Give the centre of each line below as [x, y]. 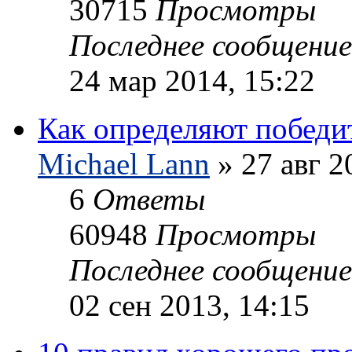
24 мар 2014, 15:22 [192, 80]
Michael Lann [124, 163]
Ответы [149, 199]
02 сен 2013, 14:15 [189, 305]
